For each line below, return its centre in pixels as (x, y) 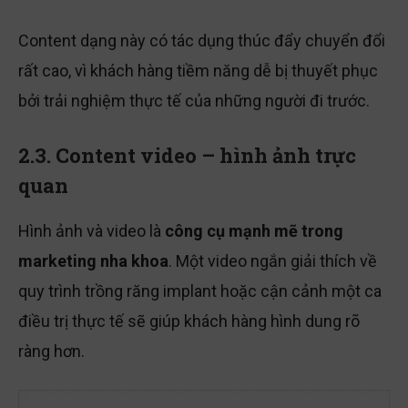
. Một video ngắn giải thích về (273, 262)
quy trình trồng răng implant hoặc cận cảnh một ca (200, 292)
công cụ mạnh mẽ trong (254, 232)
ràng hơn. (51, 352)
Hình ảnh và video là (92, 232)
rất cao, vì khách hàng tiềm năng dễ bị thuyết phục (198, 72)
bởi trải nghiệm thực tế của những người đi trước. (194, 102)
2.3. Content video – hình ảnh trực (187, 157)
